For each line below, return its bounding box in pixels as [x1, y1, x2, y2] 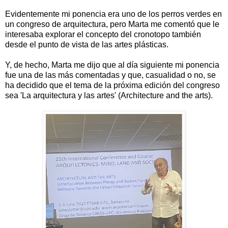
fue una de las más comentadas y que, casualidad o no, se [5, 70, 216, 79]
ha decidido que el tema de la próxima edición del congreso [5, 80, 220, 90]
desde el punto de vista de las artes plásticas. [5, 40, 170, 49]
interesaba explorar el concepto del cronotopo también [5, 30, 201, 39]
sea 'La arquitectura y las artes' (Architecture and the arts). [5, 91, 215, 100]
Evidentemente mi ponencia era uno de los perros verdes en [5, 9, 222, 18]
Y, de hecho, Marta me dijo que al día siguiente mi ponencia [5, 60, 219, 69]
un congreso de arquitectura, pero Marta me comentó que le [5, 19, 219, 28]
